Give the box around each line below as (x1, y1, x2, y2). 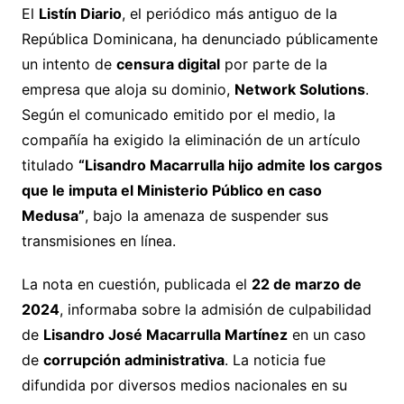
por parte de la (219, 55, 327, 74)
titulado (21, 156, 78, 175)
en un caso (287, 326, 366, 344)
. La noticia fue (224, 351, 326, 370)
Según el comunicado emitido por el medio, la (21, 106, 335, 124)
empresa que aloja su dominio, (21, 80, 234, 99)
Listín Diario (38, 5, 122, 23)
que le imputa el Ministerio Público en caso (21, 181, 322, 200)
